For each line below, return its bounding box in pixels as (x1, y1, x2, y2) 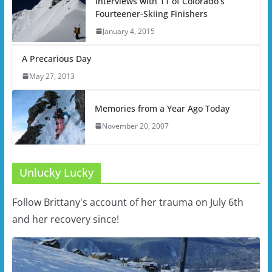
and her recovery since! (12, 212, 119, 226)
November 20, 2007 (101, 120, 169, 131)
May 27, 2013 (29, 70, 75, 81)
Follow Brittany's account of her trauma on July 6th (12, 195, 243, 209)
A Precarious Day (21, 52, 91, 64)
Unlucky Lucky (19, 165, 93, 180)
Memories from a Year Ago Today (94, 102, 229, 114)
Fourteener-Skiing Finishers (95, 7, 208, 19)
